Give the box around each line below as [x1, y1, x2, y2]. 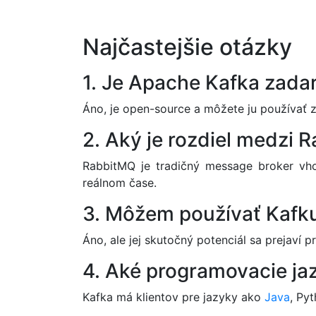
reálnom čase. [83, 175, 157, 190]
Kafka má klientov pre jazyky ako [83, 289, 265, 304]
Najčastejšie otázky [83, 33, 292, 61]
